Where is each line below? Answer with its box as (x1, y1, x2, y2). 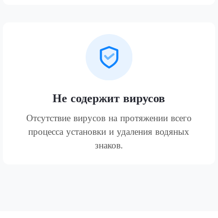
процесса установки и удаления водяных (28, 125, 190, 140)
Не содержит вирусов (53, 89, 165, 109)
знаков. (95, 138, 123, 154)
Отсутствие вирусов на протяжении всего (26, 111, 192, 127)
